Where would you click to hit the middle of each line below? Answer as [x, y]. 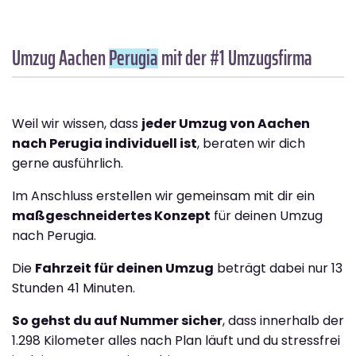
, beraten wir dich [251, 144]
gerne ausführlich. [68, 164]
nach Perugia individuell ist [104, 144]
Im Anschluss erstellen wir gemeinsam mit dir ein [163, 196]
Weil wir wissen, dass [77, 124]
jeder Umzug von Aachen [226, 124]
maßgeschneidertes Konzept [111, 216]
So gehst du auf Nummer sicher [117, 321]
